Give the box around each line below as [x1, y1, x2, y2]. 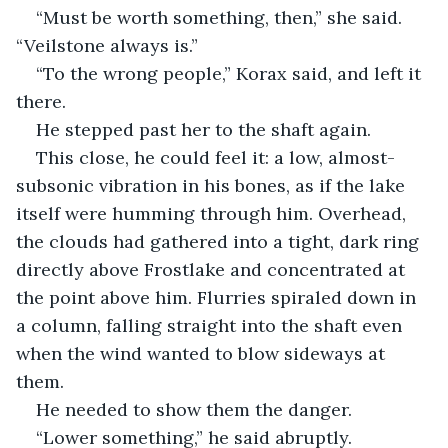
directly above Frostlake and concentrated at [16, 257, 410, 281]
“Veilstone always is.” [16, 33, 198, 57]
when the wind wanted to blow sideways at [16, 341, 390, 365]
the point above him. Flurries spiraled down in [16, 285, 421, 309]
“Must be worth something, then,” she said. [36, 5, 407, 29]
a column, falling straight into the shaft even [16, 313, 407, 337]
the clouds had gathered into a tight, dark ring [16, 229, 424, 253]
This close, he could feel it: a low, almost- [36, 145, 395, 169]
